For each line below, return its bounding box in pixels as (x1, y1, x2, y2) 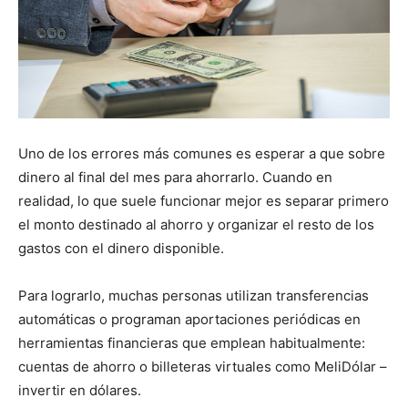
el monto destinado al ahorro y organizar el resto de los (18, 216, 374, 234)
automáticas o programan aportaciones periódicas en (18, 311, 361, 329)
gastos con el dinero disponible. (18, 240, 224, 258)
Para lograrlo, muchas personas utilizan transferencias (18, 287, 369, 305)
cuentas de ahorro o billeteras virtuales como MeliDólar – (18, 358, 387, 376)
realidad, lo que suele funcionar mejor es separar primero (18, 192, 389, 210)
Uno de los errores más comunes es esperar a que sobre (18, 145, 385, 163)
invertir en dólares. (18, 382, 141, 400)
